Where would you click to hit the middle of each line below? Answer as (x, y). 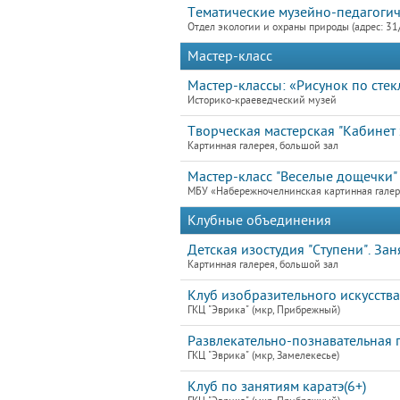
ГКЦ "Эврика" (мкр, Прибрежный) (264, 310)
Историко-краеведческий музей (262, 100)
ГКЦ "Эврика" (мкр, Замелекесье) (263, 356)
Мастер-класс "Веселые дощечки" (292, 177)
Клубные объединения (259, 221)
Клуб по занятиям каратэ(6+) (277, 387)
